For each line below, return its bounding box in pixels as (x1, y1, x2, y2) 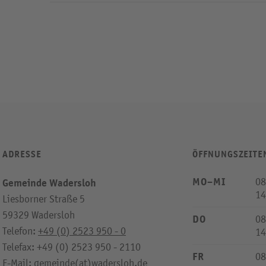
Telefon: (2, 225, 38, 237)
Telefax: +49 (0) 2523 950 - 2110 (2, 241, 141, 254)
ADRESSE (2, 148, 42, 161)
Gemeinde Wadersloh (2, 176, 96, 190)
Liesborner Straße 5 (2, 193, 85, 205)
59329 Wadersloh (2, 209, 75, 221)
